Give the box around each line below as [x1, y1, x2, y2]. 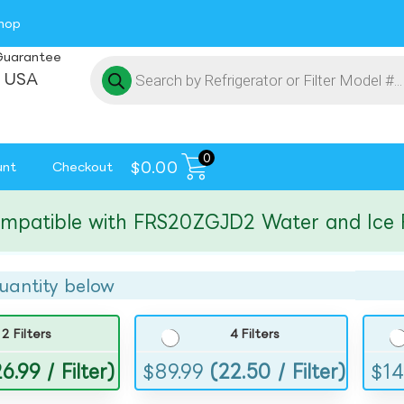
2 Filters [2, 327, 52, 341]
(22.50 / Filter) [210, 361, 347, 381]
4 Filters [230, 327, 280, 341]
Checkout [52, 160, 113, 173]
